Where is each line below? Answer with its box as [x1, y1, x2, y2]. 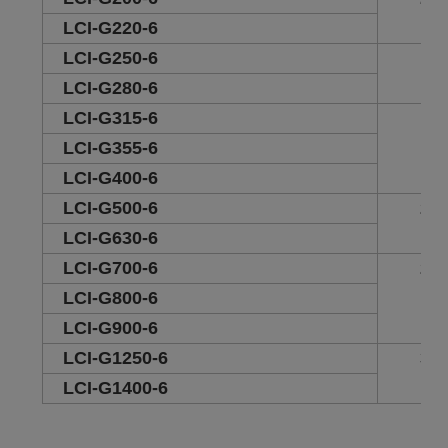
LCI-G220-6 [48, 18, 158, 39]
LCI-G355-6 [48, 138, 158, 159]
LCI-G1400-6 [48, 378, 168, 399]
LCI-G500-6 [48, 198, 158, 219]
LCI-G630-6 [48, 228, 158, 249]
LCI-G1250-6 [48, 348, 168, 369]
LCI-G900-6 [48, 318, 158, 339]
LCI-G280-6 [48, 78, 158, 99]
